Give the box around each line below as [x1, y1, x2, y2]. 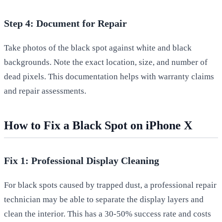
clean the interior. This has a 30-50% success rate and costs [4, 209, 211, 219]
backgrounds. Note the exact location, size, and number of [4, 57, 208, 67]
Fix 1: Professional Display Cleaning [4, 155, 159, 166]
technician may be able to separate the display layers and [4, 194, 204, 204]
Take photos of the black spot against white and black [4, 43, 192, 53]
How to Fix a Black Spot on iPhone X [4, 118, 192, 132]
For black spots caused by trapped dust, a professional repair [4, 180, 217, 190]
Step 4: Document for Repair [4, 17, 127, 29]
